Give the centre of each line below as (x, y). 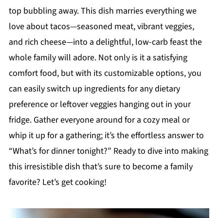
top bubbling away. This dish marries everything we (102, 11)
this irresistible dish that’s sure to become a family (100, 167)
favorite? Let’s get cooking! (57, 182)
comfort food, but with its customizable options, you (105, 73)
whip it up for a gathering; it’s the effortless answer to (106, 136)
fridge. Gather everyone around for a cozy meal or (99, 120)
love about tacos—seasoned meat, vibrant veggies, (101, 27)
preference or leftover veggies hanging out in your (100, 104)
